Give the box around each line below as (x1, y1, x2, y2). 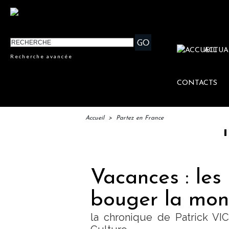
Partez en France (116, 115, 164, 122)
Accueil (85, 115, 104, 122)
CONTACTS (177, 79, 218, 87)
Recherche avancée (10, 53, 73, 60)
